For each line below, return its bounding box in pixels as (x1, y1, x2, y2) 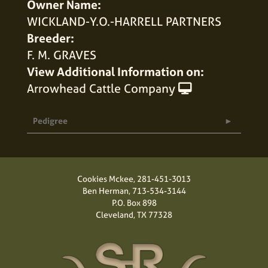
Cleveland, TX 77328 (96, 208, 172, 220)
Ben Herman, (82, 184, 132, 196)
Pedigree (33, 114, 68, 126)
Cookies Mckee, (77, 172, 137, 184)
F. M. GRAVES (27, 46, 96, 63)
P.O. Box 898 (111, 196, 157, 208)
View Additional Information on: (27, 63, 204, 80)
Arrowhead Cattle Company (27, 80, 175, 96)
